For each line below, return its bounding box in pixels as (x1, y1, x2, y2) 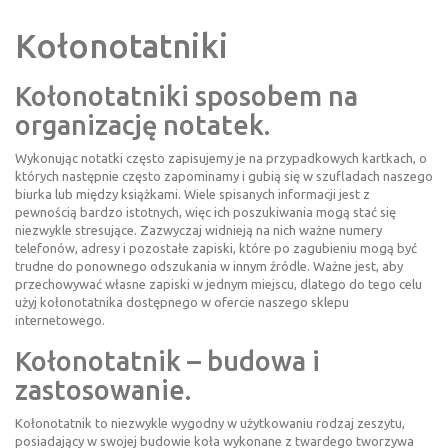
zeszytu (357, 415, 402, 430)
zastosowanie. (15, 374, 197, 405)
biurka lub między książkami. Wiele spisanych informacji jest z (15, 186, 370, 201)
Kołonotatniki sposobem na (15, 80, 358, 111)
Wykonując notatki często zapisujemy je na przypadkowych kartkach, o (15, 150, 427, 165)
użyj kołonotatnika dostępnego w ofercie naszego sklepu (15, 294, 349, 309)
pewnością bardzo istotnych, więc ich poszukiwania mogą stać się (15, 204, 396, 219)
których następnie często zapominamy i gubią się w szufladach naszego (15, 168, 433, 183)
